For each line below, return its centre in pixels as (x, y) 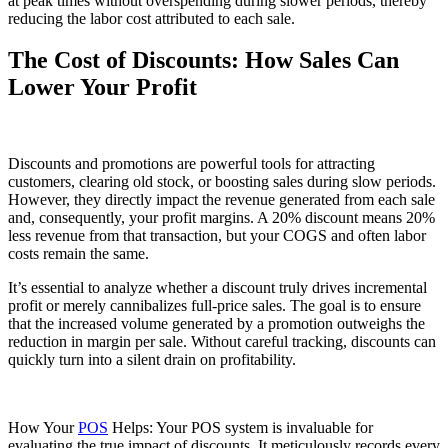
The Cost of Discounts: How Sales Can (203, 60)
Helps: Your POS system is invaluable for (240, 428)
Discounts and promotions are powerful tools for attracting (191, 164)
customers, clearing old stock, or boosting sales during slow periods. (222, 182)
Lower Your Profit (102, 87)
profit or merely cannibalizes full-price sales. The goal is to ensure (214, 306)
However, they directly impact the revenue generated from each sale (221, 200)
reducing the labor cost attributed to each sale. (151, 18)
